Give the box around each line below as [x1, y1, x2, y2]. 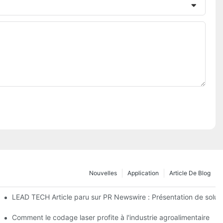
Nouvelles [89, 169, 117, 177]
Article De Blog [169, 169, 211, 177]
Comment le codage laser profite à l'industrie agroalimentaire [12, 213, 210, 222]
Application [127, 169, 159, 177]
